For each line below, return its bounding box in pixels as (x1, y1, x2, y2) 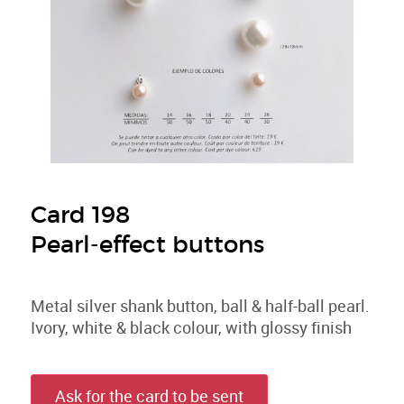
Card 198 (31, 199, 131, 230)
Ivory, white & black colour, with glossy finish (31, 317, 353, 339)
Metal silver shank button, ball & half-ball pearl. (31, 295, 371, 317)
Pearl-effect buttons (31, 229, 265, 260)
